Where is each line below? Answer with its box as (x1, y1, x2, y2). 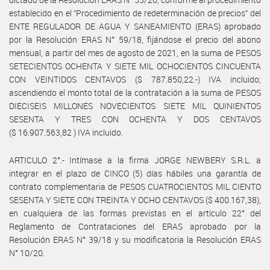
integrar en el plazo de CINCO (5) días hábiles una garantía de (9, 167, 261, 179)
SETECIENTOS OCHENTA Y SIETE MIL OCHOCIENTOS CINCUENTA (9, 60, 261, 72)
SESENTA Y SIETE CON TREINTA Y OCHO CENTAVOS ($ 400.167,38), (9, 193, 261, 206)
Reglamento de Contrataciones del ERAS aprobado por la (9, 220, 261, 232)
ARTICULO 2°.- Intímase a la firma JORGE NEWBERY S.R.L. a (9, 154, 261, 166)
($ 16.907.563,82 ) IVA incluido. (9, 126, 123, 138)
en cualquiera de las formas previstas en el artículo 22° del (9, 207, 261, 219)
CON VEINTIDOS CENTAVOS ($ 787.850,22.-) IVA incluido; (9, 73, 261, 85)
